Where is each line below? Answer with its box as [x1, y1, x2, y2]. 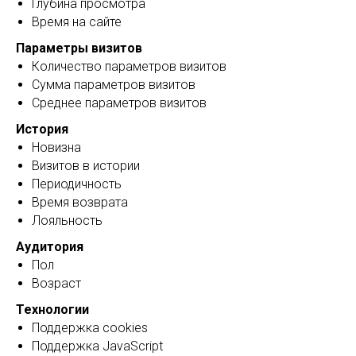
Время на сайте [32, 14, 122, 29]
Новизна [32, 140, 81, 155]
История [16, 122, 68, 137]
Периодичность [32, 176, 122, 192]
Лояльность [32, 213, 103, 228]
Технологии [16, 302, 89, 317]
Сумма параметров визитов [32, 77, 195, 92]
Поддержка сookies [32, 320, 148, 335]
